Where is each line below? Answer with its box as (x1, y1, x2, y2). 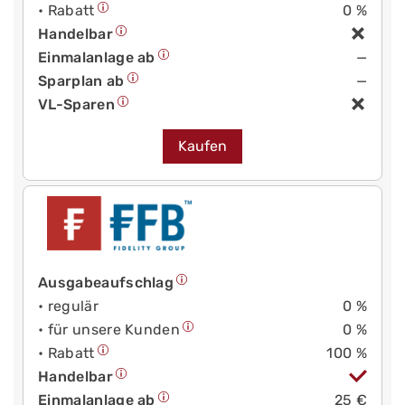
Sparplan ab (38, 72, 125, 90)
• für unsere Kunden (38, 321, 181, 339)
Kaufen (178, 137, 227, 155)
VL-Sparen (38, 96, 115, 114)
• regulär (38, 297, 99, 316)
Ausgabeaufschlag (38, 274, 174, 292)
